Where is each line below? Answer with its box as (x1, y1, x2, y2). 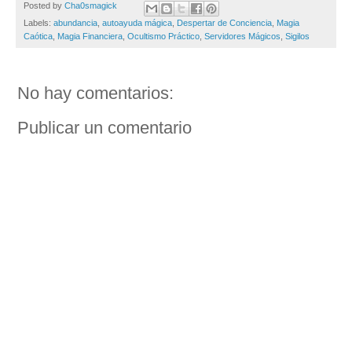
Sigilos (285, 31, 310, 41)
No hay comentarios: (17, 82, 174, 103)
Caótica (24, 31, 53, 41)
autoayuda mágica (102, 17, 172, 27)
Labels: (24, 17, 53, 27)
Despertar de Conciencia (177, 17, 272, 27)
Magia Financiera (57, 31, 123, 41)
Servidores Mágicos (204, 31, 280, 41)
